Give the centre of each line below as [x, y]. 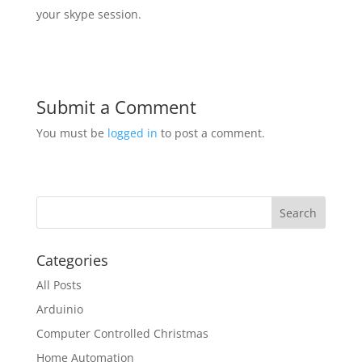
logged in [132, 133]
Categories [72, 260]
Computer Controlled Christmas [122, 333]
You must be [72, 133]
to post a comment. [211, 133]
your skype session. [88, 14]
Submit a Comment [116, 106]
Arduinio [59, 309]
